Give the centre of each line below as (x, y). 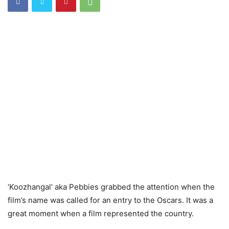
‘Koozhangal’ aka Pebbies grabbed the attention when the (111, 187)
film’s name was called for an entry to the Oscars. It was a (110, 200)
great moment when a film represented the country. (101, 213)
